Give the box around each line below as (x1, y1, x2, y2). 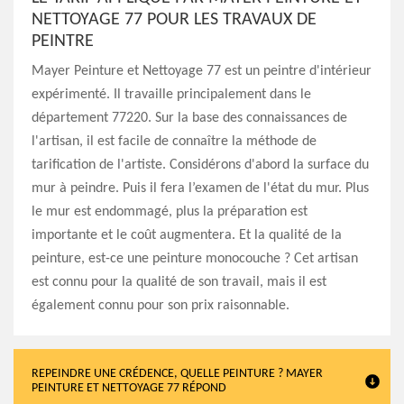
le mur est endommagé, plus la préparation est (32, 205, 308, 219)
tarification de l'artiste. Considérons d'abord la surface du (32, 158, 369, 172)
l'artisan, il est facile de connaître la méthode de (32, 134, 317, 149)
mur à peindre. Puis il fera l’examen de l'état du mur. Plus (32, 181, 369, 196)
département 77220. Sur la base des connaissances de (32, 111, 347, 125)
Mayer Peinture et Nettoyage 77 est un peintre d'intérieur (32, 64, 372, 78)
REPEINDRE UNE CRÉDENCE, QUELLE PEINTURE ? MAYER (32, 367, 323, 381)
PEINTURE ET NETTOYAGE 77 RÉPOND (32, 381, 226, 395)
